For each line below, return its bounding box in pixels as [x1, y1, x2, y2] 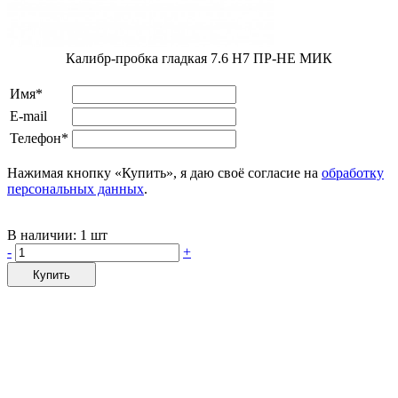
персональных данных [7, 181, 144, 197]
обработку [322, 165, 384, 181]
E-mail [10, 108, 47, 124]
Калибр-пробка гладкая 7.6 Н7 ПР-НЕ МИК [66, 51, 332, 67]
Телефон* [10, 131, 68, 147]
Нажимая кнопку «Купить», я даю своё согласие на [7, 165, 322, 181]
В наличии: [7, 227, 80, 243]
